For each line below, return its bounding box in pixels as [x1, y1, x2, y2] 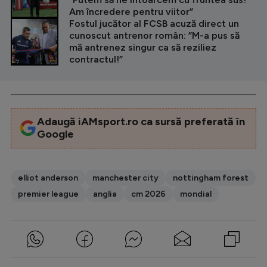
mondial [180, 188, 212, 199]
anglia [93, 188, 117, 199]
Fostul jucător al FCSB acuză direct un [69, 17, 239, 29]
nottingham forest [173, 172, 249, 183]
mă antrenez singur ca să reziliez [69, 41, 216, 53]
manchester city [92, 172, 159, 183]
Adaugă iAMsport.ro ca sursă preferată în [36, 114, 245, 128]
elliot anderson [18, 172, 78, 183]
